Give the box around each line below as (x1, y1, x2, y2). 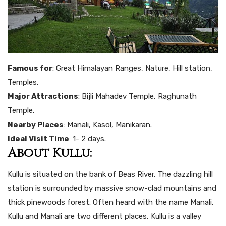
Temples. (8, 78, 38, 87)
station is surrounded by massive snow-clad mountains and (8, 184, 216, 193)
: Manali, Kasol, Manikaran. (64, 120, 152, 130)
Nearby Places (8, 120, 64, 130)
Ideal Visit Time (8, 134, 69, 144)
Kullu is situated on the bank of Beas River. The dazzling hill (8, 169, 213, 179)
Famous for (8, 64, 52, 73)
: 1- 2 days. (69, 134, 106, 144)
